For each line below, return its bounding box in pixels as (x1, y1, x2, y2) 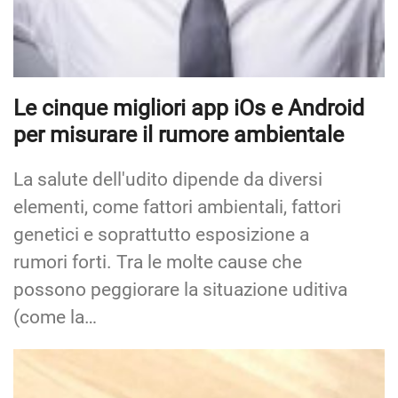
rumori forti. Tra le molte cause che (13, 251, 302, 274)
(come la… (13, 306, 97, 329)
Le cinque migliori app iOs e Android (13, 95, 364, 122)
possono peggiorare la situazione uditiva (13, 279, 347, 301)
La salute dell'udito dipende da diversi (13, 169, 322, 191)
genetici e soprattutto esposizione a (13, 224, 309, 246)
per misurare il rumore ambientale (13, 122, 344, 148)
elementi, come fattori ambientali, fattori (13, 196, 341, 219)
